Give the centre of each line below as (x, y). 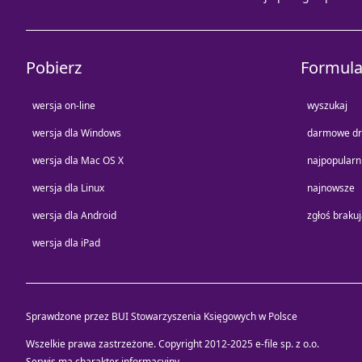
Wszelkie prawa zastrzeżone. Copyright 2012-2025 (141, 344)
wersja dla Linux (68, 188)
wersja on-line (64, 106)
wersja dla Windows (77, 133)
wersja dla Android (74, 216)
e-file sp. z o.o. (287, 344)
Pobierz (54, 68)
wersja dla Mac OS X (78, 161)
